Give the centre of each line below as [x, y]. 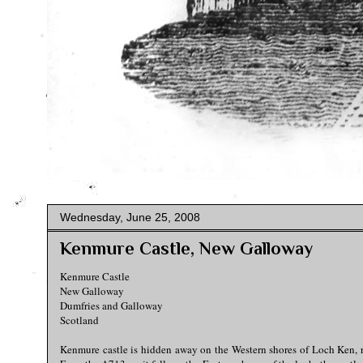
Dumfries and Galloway [111, 305]
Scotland [79, 320]
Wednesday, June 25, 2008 [130, 217]
